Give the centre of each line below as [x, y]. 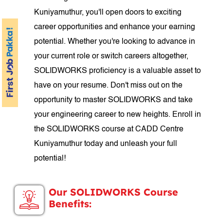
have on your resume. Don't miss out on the [109, 86]
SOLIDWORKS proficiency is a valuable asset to [118, 71]
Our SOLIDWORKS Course [114, 192]
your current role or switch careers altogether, [111, 56]
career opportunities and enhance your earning [115, 27]
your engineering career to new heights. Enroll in [118, 115]
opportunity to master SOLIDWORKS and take [114, 100]
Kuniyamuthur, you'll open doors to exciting [108, 13]
